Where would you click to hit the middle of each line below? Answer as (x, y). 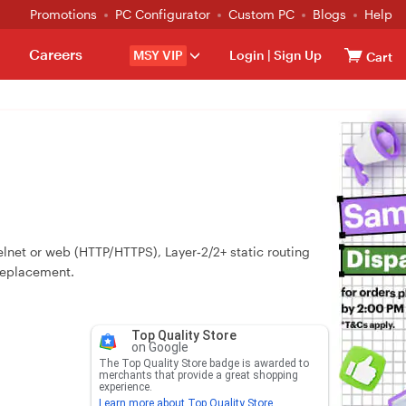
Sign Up (296, 55)
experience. (125, 387)
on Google (159, 347)
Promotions (63, 14)
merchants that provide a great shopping (198, 375)
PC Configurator (163, 14)
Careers (55, 54)
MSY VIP (158, 55)
